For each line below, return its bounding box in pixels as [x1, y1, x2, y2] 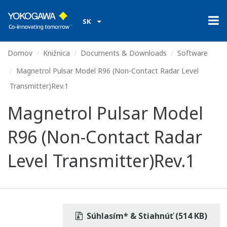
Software [177, 48, 208, 58]
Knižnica [43, 48, 70, 58]
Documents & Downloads [81, 48, 167, 58]
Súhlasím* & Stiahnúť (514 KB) [85, 210, 207, 221]
